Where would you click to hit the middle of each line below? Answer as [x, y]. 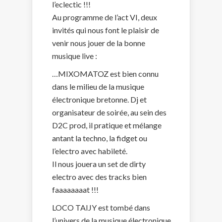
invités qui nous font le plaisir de [106, 30]
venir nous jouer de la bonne [99, 43]
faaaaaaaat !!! [75, 189]
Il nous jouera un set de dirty [99, 164]
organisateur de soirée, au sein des [109, 112]
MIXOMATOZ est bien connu [108, 73]
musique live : [75, 55]
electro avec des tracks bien [99, 176]
